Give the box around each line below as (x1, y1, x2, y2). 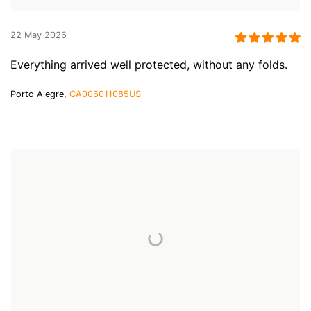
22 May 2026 (10, 30, 67, 40)
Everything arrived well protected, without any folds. (10, 57, 287, 72)
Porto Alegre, (10, 88, 69, 99)
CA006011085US (69, 88, 141, 99)
